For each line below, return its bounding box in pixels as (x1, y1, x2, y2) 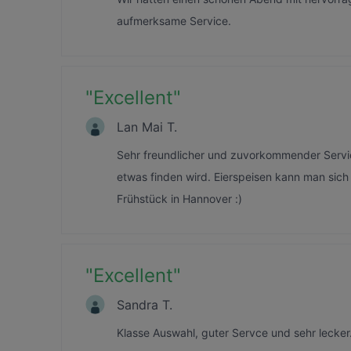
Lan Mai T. (117, 118, 177, 135)
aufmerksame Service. (117, 14, 231, 27)
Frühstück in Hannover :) (117, 192, 242, 205)
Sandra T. (117, 296, 172, 313)
